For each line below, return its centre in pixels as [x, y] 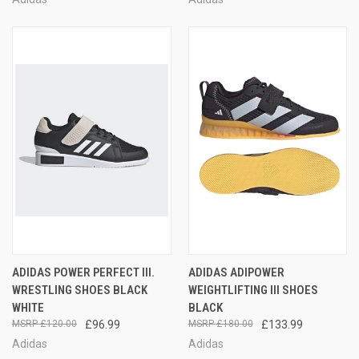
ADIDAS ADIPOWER [236, 272]
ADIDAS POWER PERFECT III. [83, 272]
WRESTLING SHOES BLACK [80, 290]
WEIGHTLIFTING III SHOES [253, 290]
